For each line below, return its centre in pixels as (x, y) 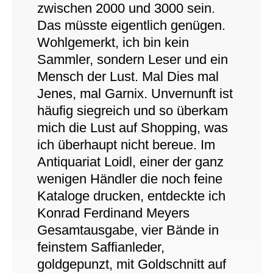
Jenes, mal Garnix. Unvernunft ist (135, 94)
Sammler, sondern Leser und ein (132, 59)
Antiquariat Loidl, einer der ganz (130, 162)
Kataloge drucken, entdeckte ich (131, 196)
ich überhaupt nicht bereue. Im (126, 145)
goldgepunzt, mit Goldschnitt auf (131, 264)
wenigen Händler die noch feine (129, 179)
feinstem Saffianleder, (101, 247)
